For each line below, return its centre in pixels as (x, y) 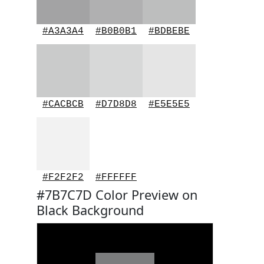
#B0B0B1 (116, 31)
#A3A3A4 (63, 31)
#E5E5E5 (169, 104)
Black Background (90, 210)
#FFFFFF (116, 177)
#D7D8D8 (116, 104)
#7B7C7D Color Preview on (117, 195)
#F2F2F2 (63, 177)
